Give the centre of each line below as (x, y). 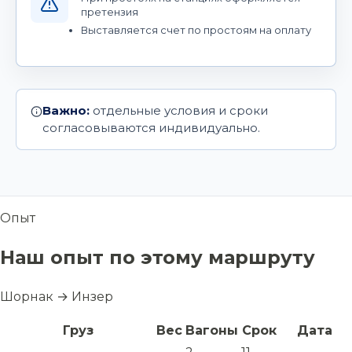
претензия (110, 12)
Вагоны (212, 331)
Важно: (66, 111)
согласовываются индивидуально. (151, 128)
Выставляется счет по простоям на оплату (196, 30)
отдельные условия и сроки (179, 111)
